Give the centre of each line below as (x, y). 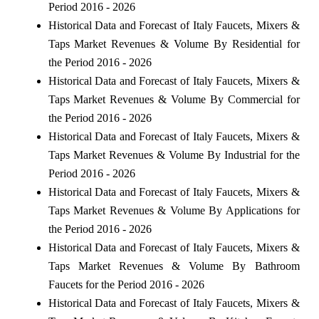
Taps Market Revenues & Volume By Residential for (174, 43)
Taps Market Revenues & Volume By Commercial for (174, 99)
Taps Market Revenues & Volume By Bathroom (174, 266)
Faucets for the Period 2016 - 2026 (126, 284)
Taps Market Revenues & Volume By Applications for (174, 210)
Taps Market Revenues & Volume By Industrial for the (174, 155)
